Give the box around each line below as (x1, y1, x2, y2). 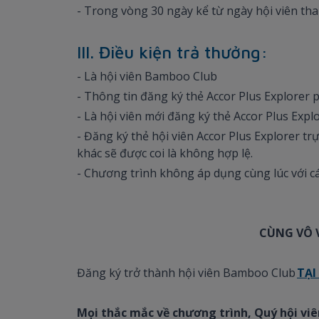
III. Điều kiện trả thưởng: (77, 41, 268, 62)
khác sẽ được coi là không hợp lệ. (77, 145, 253, 161)
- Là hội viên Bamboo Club (77, 68, 217, 84)
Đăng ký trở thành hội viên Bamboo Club (77, 264, 297, 281)
